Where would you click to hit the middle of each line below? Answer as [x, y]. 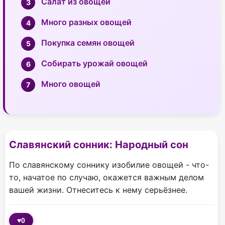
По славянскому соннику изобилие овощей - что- [109, 165]
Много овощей [71, 84]
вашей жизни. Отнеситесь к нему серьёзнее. [98, 190]
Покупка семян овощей [88, 43]
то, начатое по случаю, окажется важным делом [106, 178]
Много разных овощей [86, 22]
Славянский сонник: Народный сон [99, 145]
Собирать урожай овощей [94, 64]
